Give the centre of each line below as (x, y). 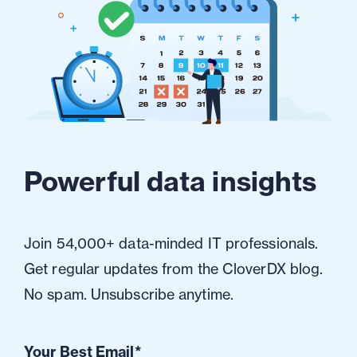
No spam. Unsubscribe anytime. (129, 294)
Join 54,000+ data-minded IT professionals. (171, 243)
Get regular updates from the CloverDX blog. (174, 269)
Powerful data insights (171, 181)
